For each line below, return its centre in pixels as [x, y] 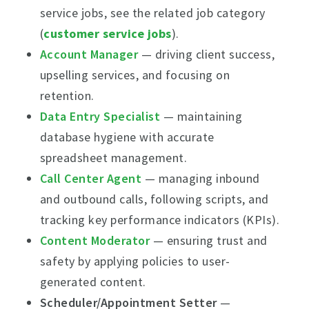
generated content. [93, 282]
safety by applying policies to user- [135, 261]
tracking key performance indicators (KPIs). [160, 220]
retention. [67, 96]
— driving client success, [207, 54]
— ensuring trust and [209, 240]
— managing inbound [201, 178]
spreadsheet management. [113, 158]
